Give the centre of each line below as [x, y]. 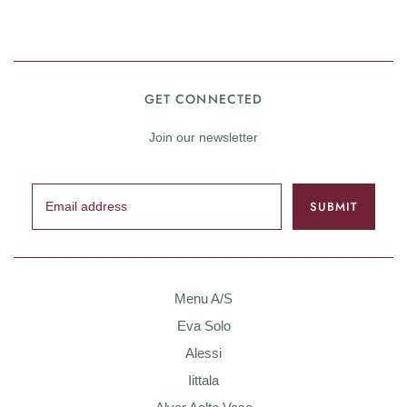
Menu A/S [203, 298]
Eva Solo [203, 325]
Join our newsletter [203, 137]
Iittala [203, 380]
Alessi [203, 352]
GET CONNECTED [203, 99]
